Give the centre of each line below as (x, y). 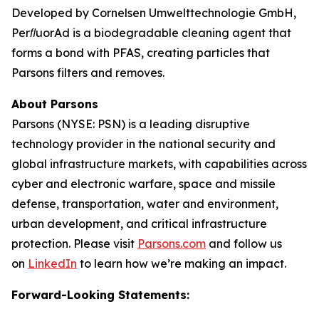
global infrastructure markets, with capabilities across (159, 164)
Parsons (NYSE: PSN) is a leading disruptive (131, 124)
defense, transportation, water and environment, (145, 204)
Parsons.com (172, 244)
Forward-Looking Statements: (100, 295)
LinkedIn (52, 264)
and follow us (244, 244)
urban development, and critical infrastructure (139, 224)
